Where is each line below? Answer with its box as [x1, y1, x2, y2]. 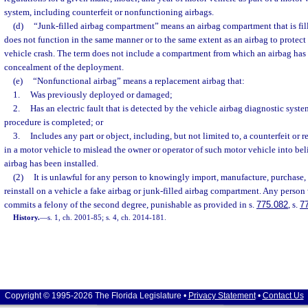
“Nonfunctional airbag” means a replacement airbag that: [32, 76, 245, 86]
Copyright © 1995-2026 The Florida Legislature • [4, 291, 188, 300]
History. [13, 213, 41, 221]
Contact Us [262, 291, 304, 300]
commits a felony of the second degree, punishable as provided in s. [4, 199, 256, 210]
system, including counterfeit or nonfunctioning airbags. [4, 7, 214, 17]
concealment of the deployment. [4, 62, 124, 72]
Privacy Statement [188, 291, 256, 300]
